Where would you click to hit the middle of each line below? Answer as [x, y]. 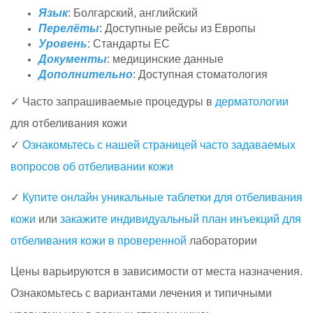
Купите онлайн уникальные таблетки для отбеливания [162, 197]
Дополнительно [86, 74]
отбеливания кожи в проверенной [99, 240]
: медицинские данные [165, 59]
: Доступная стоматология [200, 74]
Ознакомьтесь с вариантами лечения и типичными [141, 293]
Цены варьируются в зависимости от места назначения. [156, 271]
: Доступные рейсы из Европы [177, 28]
